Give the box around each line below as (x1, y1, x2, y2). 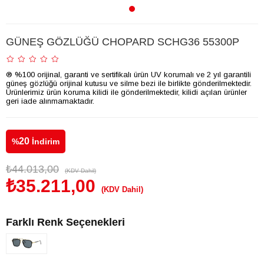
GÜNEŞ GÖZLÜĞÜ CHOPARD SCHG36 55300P (6, 36, 239, 48)
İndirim (29, 137, 60, 147)
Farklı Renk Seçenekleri (6, 216, 125, 229)
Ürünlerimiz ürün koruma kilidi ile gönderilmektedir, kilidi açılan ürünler (6, 88, 247, 97)
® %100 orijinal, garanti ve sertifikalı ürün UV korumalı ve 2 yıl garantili (6, 70, 251, 80)
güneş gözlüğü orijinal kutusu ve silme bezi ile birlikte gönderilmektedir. (6, 79, 252, 88)
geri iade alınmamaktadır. (6, 97, 94, 106)
